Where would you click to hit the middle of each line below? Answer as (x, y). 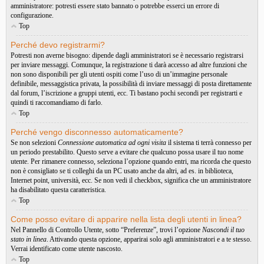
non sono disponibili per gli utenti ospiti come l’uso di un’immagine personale (119, 74)
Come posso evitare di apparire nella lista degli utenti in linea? (126, 219)
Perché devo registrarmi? (58, 45)
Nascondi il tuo (223, 230)
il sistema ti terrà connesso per (209, 143)
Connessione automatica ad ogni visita (112, 143)
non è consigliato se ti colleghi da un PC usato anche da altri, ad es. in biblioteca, (122, 171)
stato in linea (29, 239)
